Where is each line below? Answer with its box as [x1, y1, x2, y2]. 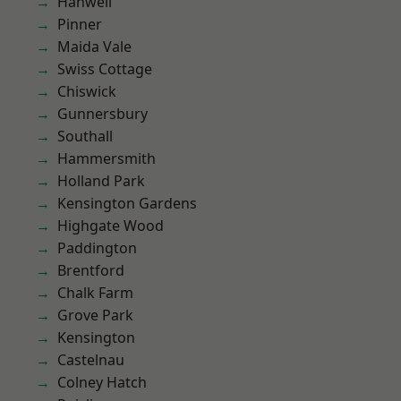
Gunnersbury [57, 104, 148, 124]
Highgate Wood [57, 216, 164, 235]
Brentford [57, 260, 124, 280]
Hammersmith [57, 149, 156, 168]
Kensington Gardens [57, 193, 197, 213]
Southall [57, 126, 113, 146]
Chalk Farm [57, 283, 133, 303]
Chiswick [57, 81, 116, 101]
